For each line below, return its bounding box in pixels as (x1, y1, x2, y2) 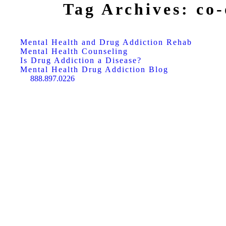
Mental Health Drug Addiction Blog (20, 65, 168, 74)
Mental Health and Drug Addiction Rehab (20, 38, 192, 46)
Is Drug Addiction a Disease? (20, 56, 142, 65)
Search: (20, 79, 44, 88)
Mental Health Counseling (20, 47, 128, 55)
